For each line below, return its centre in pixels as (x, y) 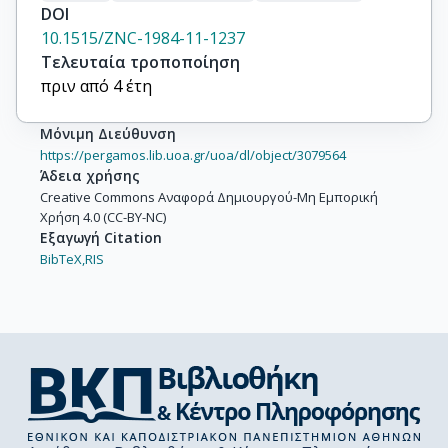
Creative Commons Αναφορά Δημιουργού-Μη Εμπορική (209, 197)
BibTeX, (62, 259)
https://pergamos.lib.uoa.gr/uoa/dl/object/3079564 (193, 155)
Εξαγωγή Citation (101, 238)
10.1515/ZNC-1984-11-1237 (143, 38)
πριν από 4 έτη (96, 86)
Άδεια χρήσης (90, 176)
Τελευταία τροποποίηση (140, 62)
